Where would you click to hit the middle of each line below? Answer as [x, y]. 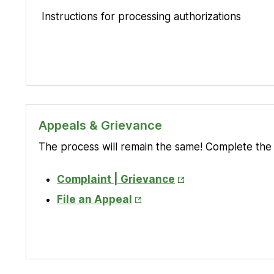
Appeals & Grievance [100, 125]
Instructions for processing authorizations [140, 16]
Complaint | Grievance [116, 179]
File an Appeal [94, 199]
